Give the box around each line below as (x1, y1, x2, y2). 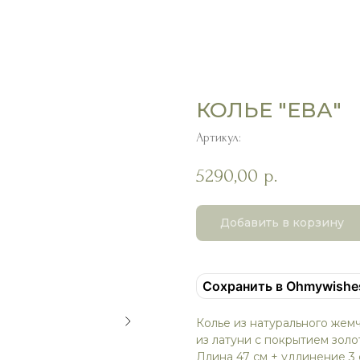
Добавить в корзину (220, 215, 344, 231)
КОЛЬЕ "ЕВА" (196, 97, 342, 123)
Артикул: (196, 130, 241, 145)
